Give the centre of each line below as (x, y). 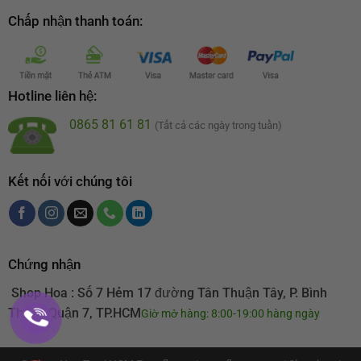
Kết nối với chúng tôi (70, 181)
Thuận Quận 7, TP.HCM (74, 313)
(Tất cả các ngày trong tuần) (218, 126)
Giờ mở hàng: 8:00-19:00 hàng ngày (230, 313)
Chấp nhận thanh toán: (75, 21)
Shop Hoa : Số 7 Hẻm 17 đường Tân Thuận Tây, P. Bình (167, 293)
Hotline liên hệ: (52, 96)
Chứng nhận (44, 264)
